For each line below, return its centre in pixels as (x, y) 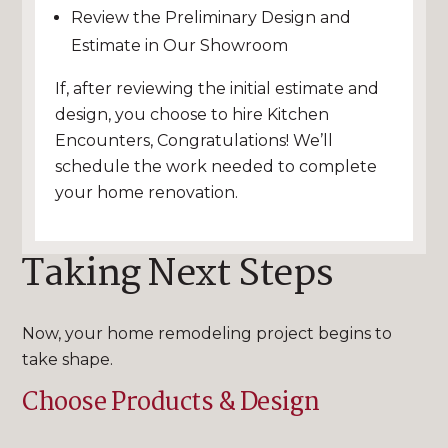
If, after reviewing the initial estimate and (217, 89)
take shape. (68, 360)
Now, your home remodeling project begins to (207, 334)
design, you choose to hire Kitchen (192, 115)
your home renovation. (147, 193)
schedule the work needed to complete (216, 167)
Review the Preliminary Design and (211, 18)
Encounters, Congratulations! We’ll (194, 141)
